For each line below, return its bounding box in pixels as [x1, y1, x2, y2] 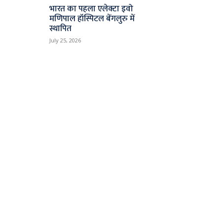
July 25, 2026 [49, 36, 81, 44]
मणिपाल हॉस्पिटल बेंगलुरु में [49, 11, 135, 26]
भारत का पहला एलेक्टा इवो [49, 1, 134, 16]
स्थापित [49, 21, 72, 36]
